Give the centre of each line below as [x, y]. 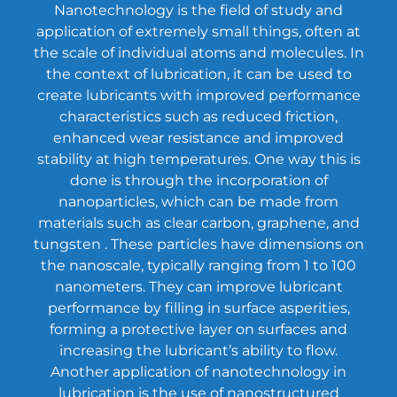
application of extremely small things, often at [198, 31]
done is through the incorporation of [198, 180]
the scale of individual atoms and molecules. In [198, 52]
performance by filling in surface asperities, [198, 307]
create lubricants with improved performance [198, 95]
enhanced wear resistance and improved [198, 137]
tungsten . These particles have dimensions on [198, 244]
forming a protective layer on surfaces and [198, 329]
